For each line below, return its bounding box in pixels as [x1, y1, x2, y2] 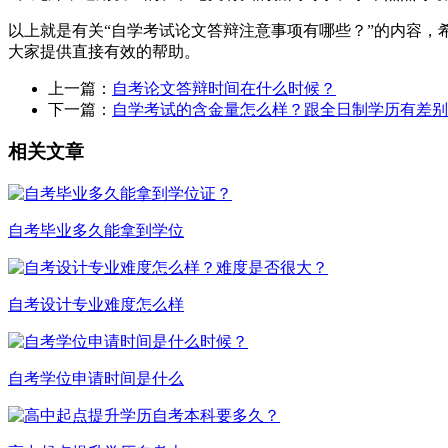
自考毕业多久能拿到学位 [8, 222, 184, 240]
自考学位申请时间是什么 [8, 370, 184, 388]
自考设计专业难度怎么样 [8, 296, 184, 314]
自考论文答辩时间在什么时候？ [112, 79, 336, 97]
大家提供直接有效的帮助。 [8, 42, 200, 60]
